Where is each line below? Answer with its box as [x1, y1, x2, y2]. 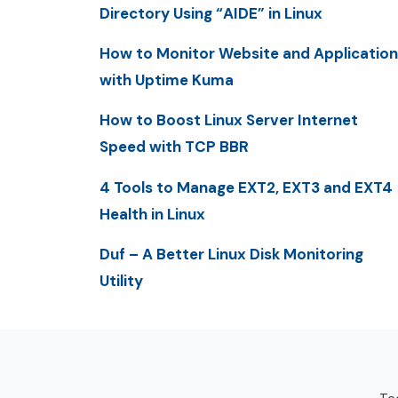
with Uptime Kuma [99, 70, 234, 91]
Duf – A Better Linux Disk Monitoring [99, 243, 363, 264]
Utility [99, 270, 143, 291]
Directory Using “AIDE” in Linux [99, 3, 322, 23]
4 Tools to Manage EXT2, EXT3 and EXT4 [99, 177, 393, 197]
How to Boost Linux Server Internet [99, 110, 358, 131]
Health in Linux [99, 203, 205, 224]
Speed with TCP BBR [99, 137, 249, 157]
